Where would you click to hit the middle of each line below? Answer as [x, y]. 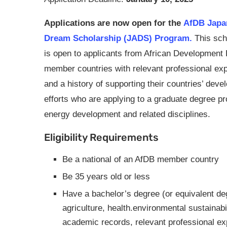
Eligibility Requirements [101, 137]
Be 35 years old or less [106, 177]
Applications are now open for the [112, 23]
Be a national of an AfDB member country [141, 159]
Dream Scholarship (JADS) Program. [118, 38]
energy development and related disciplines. [127, 114]
